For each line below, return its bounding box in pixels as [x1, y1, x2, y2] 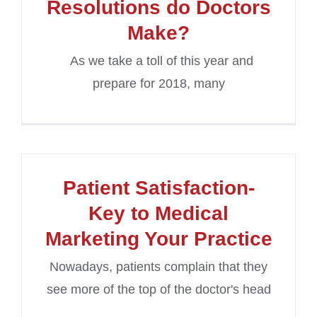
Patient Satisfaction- [62, 177, 255, 200]
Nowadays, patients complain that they [50, 260, 267, 275]
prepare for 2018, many [92, 76, 225, 91]
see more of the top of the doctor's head [46, 282, 271, 297]
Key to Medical [88, 202, 229, 225]
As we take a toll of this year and [64, 54, 253, 69]
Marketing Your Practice [45, 228, 272, 250]
